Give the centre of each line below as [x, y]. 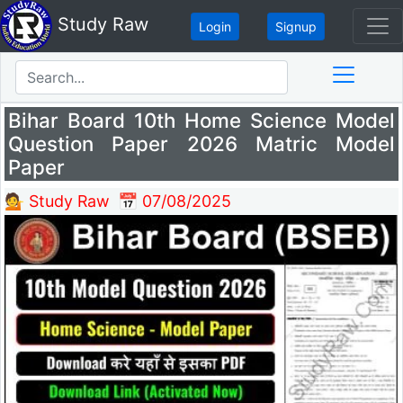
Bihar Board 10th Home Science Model [201, 121]
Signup [296, 26]
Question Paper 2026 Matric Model [201, 144]
